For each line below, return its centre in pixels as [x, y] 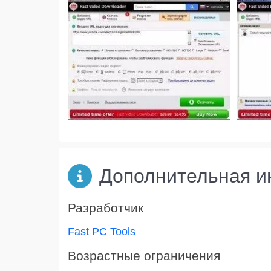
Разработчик [106, 207]
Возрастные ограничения [144, 255]
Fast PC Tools [102, 231]
